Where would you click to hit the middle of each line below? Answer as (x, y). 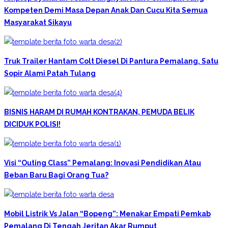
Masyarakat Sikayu (38, 22)
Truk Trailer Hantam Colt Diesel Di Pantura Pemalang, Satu (111, 61)
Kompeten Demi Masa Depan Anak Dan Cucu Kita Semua (106, 10)
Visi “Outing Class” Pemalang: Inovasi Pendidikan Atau (103, 163)
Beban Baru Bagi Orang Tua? (56, 175)
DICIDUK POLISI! (32, 124)
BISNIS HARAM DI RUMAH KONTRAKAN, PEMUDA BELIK (99, 112)
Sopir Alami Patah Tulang (50, 73)
